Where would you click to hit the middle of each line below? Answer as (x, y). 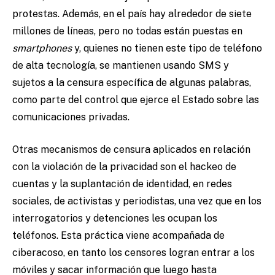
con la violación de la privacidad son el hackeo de (124, 167)
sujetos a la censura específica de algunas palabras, (132, 83)
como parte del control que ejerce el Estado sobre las (136, 100)
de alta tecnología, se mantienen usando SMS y (121, 66)
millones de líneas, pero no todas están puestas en (127, 31)
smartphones (43, 48)
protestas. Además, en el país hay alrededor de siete (132, 14)
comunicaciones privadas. (72, 117)
